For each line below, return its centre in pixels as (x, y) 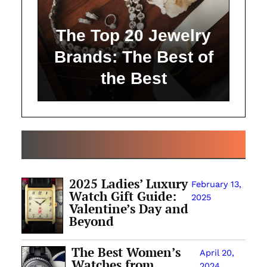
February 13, (216, 184)
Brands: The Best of (133, 57)
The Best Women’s (126, 252)
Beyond (92, 221)
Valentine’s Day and (129, 209)
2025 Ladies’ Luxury (129, 184)
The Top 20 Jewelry (133, 35)
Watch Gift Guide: (123, 196)
